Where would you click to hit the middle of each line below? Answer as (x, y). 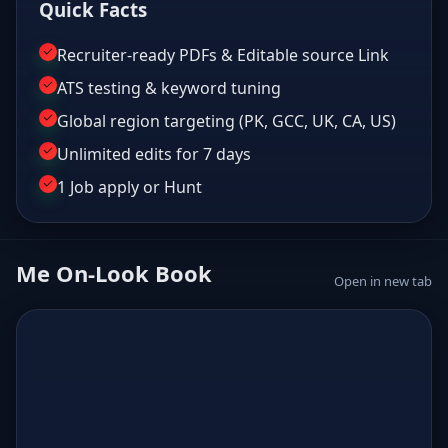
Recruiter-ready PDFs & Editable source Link (223, 54)
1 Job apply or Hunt (129, 186)
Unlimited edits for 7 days (154, 153)
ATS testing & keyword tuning (169, 87)
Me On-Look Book (114, 272)
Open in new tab (383, 280)
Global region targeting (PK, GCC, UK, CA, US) (226, 120)
